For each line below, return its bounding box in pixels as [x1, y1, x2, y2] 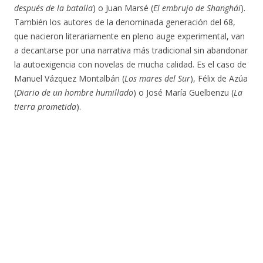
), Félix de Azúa [190, 73, 248, 84]
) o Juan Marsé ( [93, 2, 153, 14]
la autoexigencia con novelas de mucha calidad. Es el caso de [14, 59, 247, 70]
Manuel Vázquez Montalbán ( [14, 73, 124, 84]
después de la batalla [14, 2, 93, 14]
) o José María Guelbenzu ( [133, 87, 234, 98]
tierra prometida [14, 101, 76, 112]
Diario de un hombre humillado [16, 87, 133, 98]
